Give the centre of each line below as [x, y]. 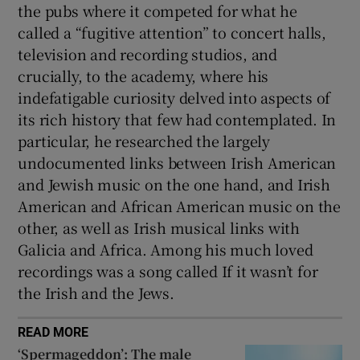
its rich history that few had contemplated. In [177, 119]
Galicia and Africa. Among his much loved [166, 249]
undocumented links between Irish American [177, 162]
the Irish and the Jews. [96, 292]
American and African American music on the [180, 205]
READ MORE [53, 331]
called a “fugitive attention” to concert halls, [172, 32]
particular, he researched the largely [144, 140]
